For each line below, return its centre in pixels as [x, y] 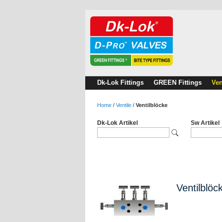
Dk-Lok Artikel [117, 123]
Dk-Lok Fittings [120, 83]
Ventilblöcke [152, 105]
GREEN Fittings [178, 83]
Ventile [124, 105]
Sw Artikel [205, 123]
